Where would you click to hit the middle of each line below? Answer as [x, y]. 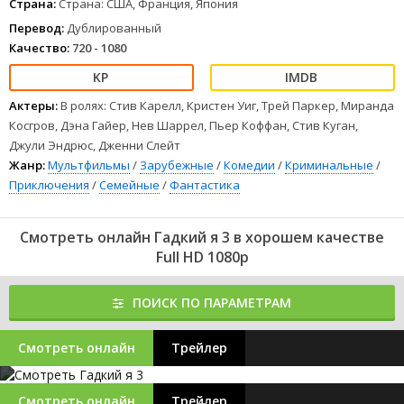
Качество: [39, 48]
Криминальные [329, 165]
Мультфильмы [89, 165]
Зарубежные [177, 165]
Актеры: [33, 106]
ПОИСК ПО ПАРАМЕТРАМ [212, 303]
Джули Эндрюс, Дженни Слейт [95, 145]
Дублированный [113, 28]
